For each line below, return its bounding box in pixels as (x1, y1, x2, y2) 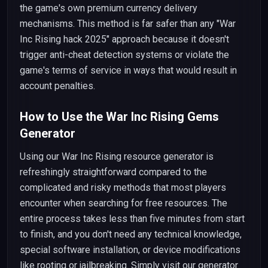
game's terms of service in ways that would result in (20, 65, 237, 76)
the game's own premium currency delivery (20, 2, 197, 14)
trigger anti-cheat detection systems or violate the (20, 49, 229, 60)
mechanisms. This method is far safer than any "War (20, 18, 236, 29)
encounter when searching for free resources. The (20, 197, 227, 209)
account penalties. (20, 80, 95, 92)
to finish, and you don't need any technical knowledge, (20, 229, 242, 240)
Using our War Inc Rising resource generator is (20, 151, 214, 162)
